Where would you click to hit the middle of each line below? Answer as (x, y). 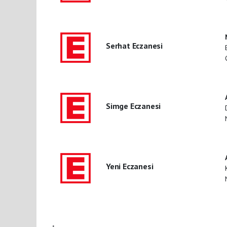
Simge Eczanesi (133, 106)
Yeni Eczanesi (129, 166)
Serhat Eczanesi (134, 45)
